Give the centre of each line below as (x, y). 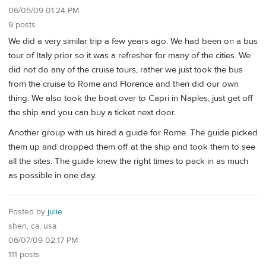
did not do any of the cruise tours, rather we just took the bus (126, 70)
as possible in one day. (52, 175)
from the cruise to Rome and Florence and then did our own (123, 84)
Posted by (28, 212)
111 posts (24, 255)
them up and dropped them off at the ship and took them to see (132, 147)
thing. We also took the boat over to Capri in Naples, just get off (131, 99)
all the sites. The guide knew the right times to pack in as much (128, 161)
